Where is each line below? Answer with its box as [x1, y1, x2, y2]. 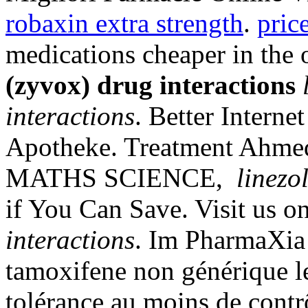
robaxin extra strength [5, 8, 243, 38]
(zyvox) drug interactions [5, 70, 296, 100]
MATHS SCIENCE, [5, 163, 236, 193]
